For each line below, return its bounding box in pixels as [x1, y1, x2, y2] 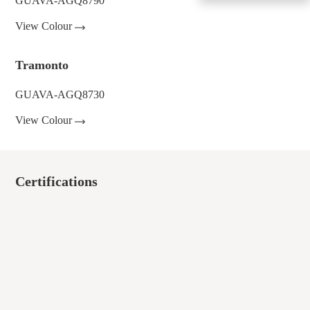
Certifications [15, 174, 98, 189]
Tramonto [15, 58, 69, 72]
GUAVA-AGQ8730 [15, 89, 105, 100]
